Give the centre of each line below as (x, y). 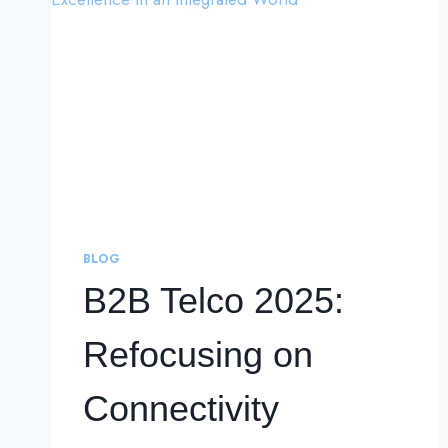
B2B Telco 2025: (213, 301)
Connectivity (181, 409)
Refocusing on (198, 355)
